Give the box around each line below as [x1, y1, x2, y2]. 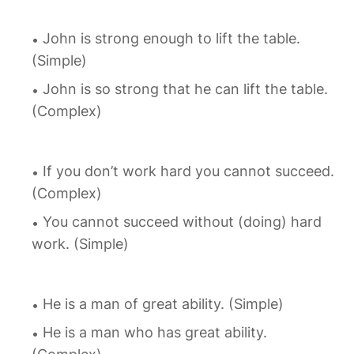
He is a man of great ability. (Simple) [43, 296, 284, 313]
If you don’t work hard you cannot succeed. [43, 163, 334, 180]
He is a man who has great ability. [43, 324, 267, 341]
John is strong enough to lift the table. [43, 30, 300, 47]
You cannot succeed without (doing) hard [43, 213, 322, 231]
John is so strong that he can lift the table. [43, 81, 328, 98]
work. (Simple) [32, 235, 129, 253]
